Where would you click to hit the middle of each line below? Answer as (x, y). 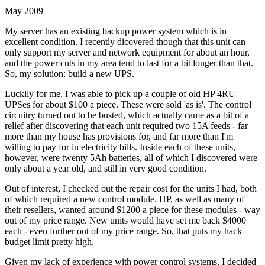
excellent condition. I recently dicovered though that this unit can (125, 41)
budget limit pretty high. (49, 241)
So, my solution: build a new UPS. (70, 73)
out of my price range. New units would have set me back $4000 (125, 220)
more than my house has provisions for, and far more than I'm (119, 136)
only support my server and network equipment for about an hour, (127, 52)
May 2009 (24, 11)
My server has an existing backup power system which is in (116, 31)
